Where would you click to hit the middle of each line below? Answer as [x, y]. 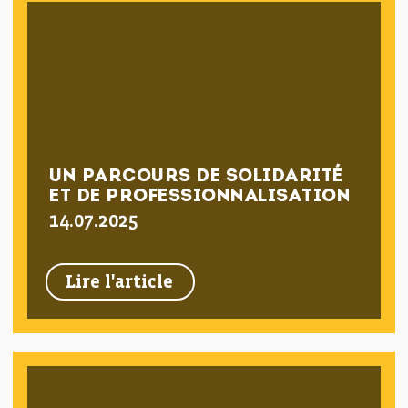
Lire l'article [120, 283]
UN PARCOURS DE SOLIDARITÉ [196, 177]
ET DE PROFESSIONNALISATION [200, 197]
